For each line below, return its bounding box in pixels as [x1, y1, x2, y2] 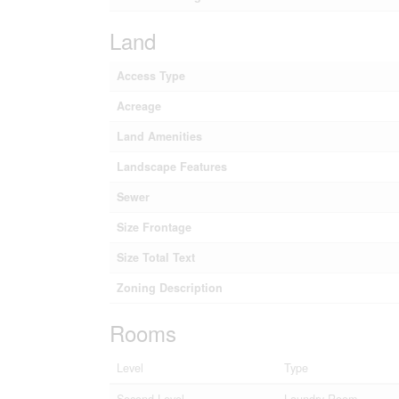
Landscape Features [116, 158, 227, 175]
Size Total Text [116, 248, 195, 265]
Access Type [116, 67, 185, 84]
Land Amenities [116, 127, 202, 144]
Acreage [116, 97, 161, 114]
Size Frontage [116, 218, 191, 235]
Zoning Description [116, 279, 223, 296]
